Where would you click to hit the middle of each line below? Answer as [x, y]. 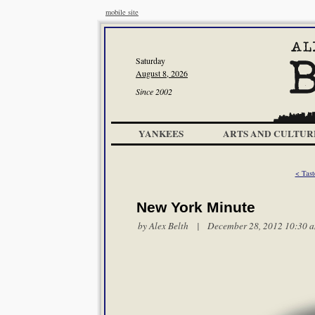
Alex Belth [169, 226]
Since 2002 [154, 91]
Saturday [150, 60]
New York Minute [196, 207]
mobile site [122, 12]
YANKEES [161, 134]
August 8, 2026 [162, 73]
